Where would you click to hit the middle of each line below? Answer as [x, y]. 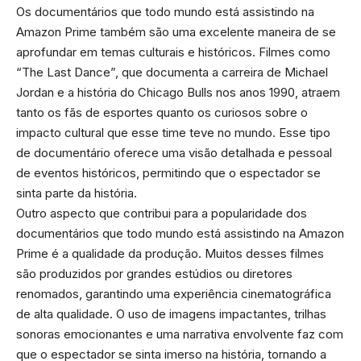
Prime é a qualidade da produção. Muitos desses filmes [170, 253]
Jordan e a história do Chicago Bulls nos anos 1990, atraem [178, 92]
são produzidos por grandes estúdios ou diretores [154, 273]
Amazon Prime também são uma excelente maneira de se [176, 31]
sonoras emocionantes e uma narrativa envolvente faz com [180, 334]
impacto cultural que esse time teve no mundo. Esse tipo [173, 132]
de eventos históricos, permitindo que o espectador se [168, 172]
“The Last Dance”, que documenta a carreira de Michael [172, 72]
